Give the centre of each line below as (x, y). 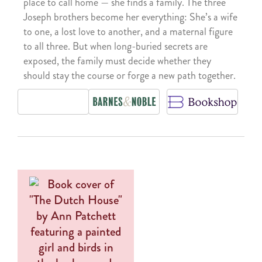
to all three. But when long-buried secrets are (116, 46)
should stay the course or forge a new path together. (130, 75)
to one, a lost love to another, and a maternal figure (128, 31)
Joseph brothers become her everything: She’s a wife (130, 17)
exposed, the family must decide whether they (117, 61)
